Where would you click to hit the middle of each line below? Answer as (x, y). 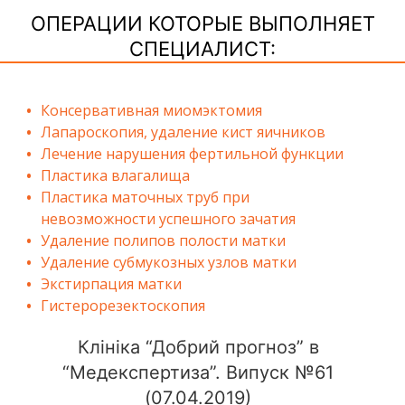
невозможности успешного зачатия (168, 219)
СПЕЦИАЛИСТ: (202, 49)
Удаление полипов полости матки (163, 241)
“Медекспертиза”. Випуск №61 (198, 373)
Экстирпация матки (111, 284)
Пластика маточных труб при (145, 198)
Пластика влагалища (115, 176)
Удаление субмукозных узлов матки (169, 263)
